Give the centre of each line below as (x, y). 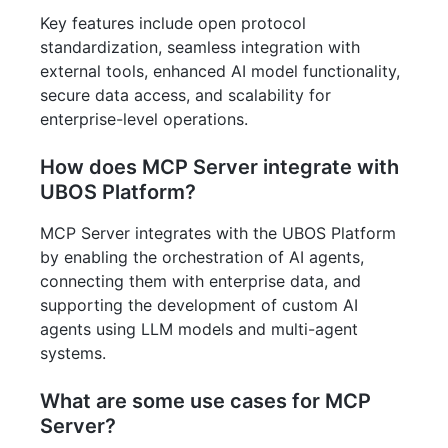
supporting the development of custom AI (199, 305)
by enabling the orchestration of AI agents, (202, 257)
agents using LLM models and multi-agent (199, 329)
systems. (73, 353)
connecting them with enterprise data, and (200, 281)
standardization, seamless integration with (200, 47)
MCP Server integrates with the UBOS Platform (218, 233)
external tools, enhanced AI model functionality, (220, 71)
